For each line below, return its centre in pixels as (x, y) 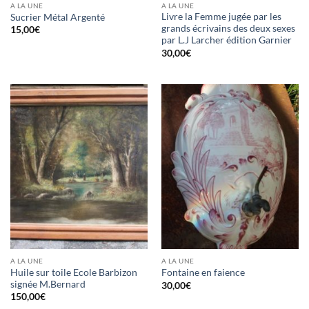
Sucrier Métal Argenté (57, 17)
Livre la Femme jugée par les (221, 17)
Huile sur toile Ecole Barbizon (73, 272)
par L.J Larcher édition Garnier (226, 40)
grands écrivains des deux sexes (228, 29)
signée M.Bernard (48, 284)
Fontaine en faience (203, 273)
